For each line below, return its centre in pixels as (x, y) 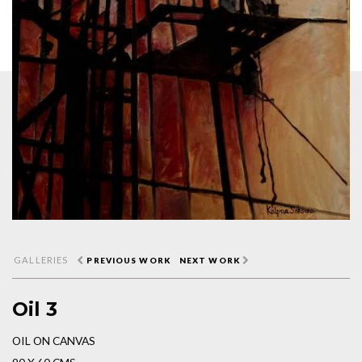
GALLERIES (41, 259)
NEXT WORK (209, 260)
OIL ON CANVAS (54, 341)
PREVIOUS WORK (128, 260)
